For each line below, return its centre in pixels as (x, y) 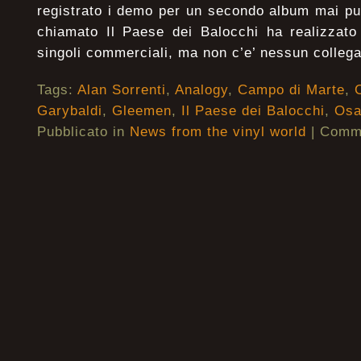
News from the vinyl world (218, 131)
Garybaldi (70, 110)
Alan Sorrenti (122, 89)
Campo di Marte (291, 89)
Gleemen (142, 110)
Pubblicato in (83, 131)
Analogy (201, 89)
